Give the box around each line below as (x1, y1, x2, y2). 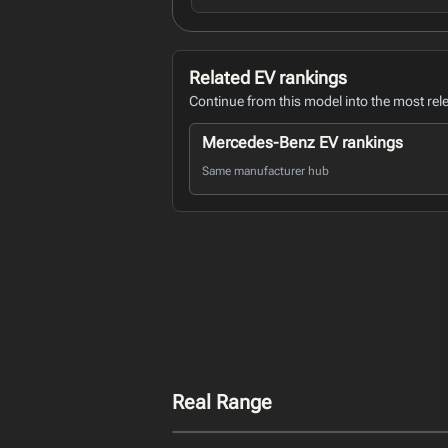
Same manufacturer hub (202, 164, 329, 179)
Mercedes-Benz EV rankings (202, 132, 403, 152)
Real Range (172, 390, 272, 415)
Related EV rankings (189, 66, 347, 88)
